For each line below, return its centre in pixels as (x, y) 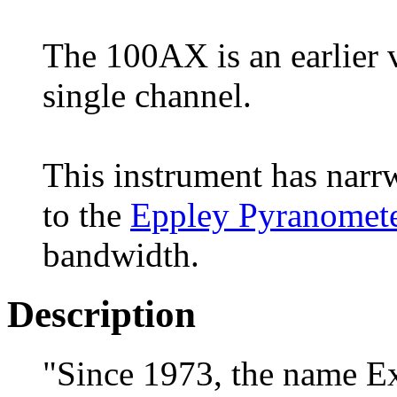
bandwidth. (121, 254)
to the (86, 214)
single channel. (147, 95)
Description (101, 314)
